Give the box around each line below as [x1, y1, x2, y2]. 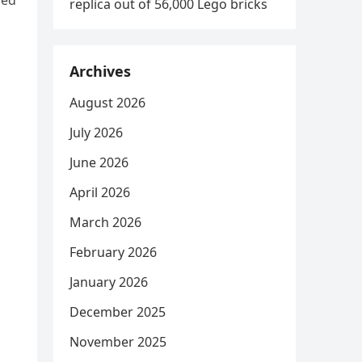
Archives [69, 61, 131, 81]
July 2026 [69, 124, 123, 141]
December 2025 [69, 303, 166, 321]
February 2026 [69, 243, 157, 261]
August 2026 [69, 94, 145, 112]
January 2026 [69, 273, 148, 291]
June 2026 [69, 154, 128, 171]
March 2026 [69, 213, 141, 231]
